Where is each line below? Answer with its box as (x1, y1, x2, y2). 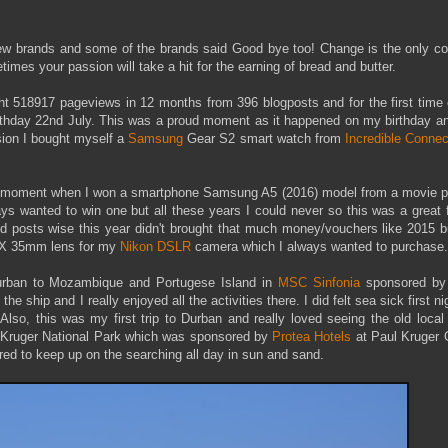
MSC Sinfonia (278, 274, 361, 290)
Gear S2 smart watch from (187, 130, 345, 146)
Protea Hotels (272, 328, 352, 344)
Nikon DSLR (120, 238, 191, 254)
